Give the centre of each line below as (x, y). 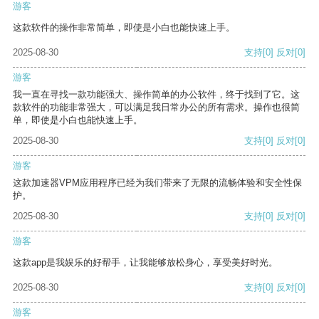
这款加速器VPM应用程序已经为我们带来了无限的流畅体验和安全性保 (157, 183)
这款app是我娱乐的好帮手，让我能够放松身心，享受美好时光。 (145, 263)
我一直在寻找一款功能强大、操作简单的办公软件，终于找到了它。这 (156, 95)
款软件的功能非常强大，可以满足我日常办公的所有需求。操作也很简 (156, 108)
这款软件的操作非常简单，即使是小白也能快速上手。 (124, 28)
